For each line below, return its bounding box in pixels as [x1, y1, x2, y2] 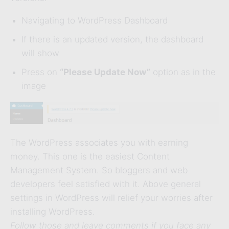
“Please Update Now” [60, 66, 150, 77]
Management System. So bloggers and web [10, 165, 188, 176]
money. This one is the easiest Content [10, 151, 170, 162]
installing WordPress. [10, 207, 95, 217]
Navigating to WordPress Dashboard [21, 15, 168, 26]
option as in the [150, 66, 216, 77]
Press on [21, 66, 60, 77]
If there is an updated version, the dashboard [21, 34, 203, 44]
